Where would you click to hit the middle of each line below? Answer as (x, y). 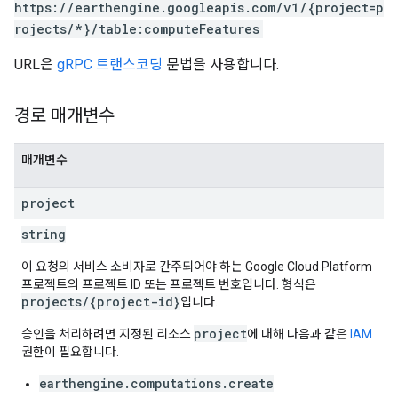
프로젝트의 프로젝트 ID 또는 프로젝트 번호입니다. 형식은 (169, 284)
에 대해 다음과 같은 (298, 334)
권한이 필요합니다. (70, 352)
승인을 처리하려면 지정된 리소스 (107, 334)
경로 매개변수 (64, 116)
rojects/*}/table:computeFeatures (137, 29)
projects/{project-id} (101, 302)
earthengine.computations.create (156, 383)
